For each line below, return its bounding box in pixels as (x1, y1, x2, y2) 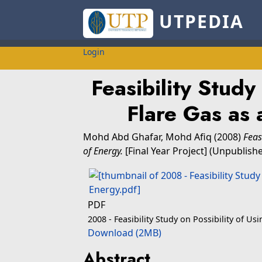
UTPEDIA (153, 9, 244, 34)
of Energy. (83, 144, 123, 157)
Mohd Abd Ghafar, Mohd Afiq (83, 130, 214, 143)
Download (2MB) (88, 226, 161, 239)
